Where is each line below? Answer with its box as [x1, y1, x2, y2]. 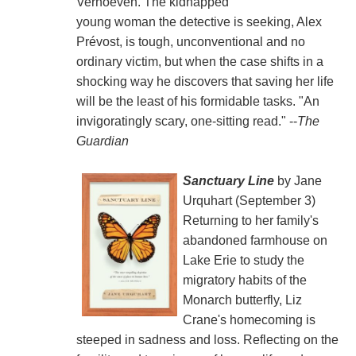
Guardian [75, 133, 129, 148]
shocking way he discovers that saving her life [75, 74, 334, 88]
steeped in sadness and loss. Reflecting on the [75, 332, 339, 346]
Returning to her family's [182, 213, 319, 227]
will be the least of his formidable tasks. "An [75, 94, 319, 108]
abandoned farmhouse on [182, 233, 327, 247]
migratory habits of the [182, 273, 307, 287]
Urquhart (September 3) [182, 193, 315, 207]
